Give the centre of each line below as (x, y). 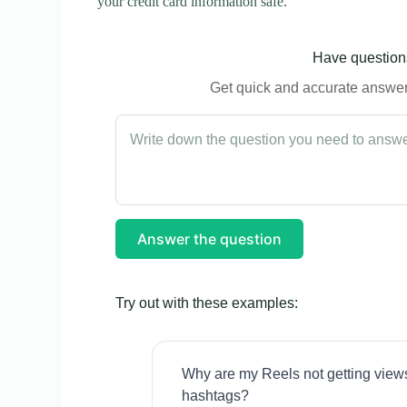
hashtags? (216, 395)
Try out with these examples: (207, 303)
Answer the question (210, 238)
